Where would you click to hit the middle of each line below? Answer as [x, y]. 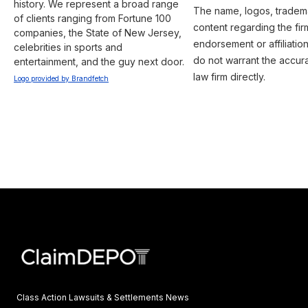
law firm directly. [229, 76]
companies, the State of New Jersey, [99, 32]
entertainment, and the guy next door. [99, 61]
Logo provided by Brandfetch [61, 78]
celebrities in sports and [69, 47]
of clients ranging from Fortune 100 [94, 18]
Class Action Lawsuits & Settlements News [103, 297]
